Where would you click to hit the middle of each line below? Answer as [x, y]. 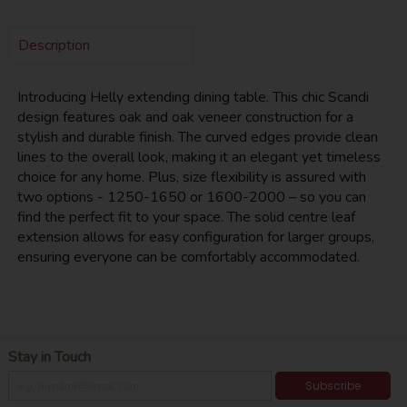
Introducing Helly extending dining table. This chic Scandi [193, 98]
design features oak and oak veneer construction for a [185, 118]
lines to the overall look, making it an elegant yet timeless [199, 158]
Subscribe [333, 385]
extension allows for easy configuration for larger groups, [195, 238]
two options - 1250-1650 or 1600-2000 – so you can [191, 198]
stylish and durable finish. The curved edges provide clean [197, 138]
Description [54, 46]
